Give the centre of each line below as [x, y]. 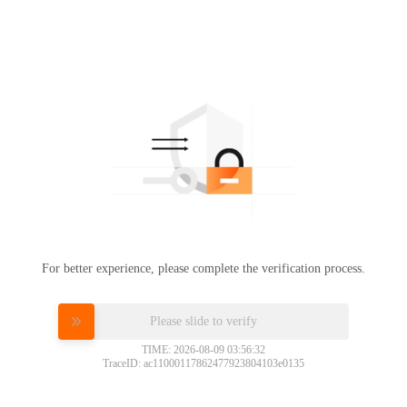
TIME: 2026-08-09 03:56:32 [203, 349]
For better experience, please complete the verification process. [203, 268]
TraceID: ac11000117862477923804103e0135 [203, 363]
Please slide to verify [203, 320]
